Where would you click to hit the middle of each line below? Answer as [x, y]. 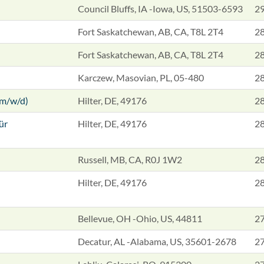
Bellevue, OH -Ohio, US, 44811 [140, 218]
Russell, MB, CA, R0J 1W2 [130, 159]
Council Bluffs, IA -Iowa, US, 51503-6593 [160, 9]
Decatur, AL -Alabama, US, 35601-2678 [157, 241]
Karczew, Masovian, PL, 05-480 [141, 77]
